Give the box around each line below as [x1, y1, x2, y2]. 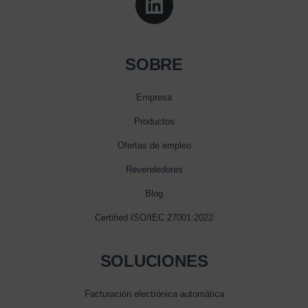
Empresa [136, 91, 172, 102]
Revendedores [125, 164, 183, 175]
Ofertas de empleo [117, 140, 191, 151]
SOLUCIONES [100, 251, 208, 270]
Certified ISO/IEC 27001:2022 [95, 212, 213, 223]
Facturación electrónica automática [84, 288, 224, 299]
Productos [133, 115, 175, 126]
